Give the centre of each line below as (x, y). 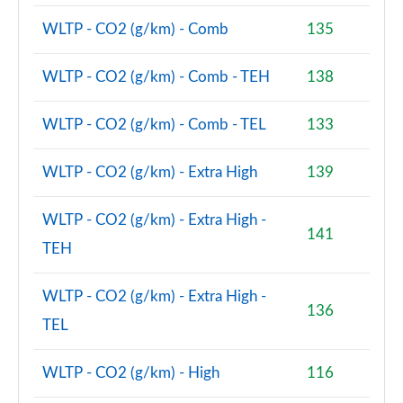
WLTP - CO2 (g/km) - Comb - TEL (154, 125)
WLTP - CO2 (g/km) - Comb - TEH (156, 77)
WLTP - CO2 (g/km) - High (131, 373)
